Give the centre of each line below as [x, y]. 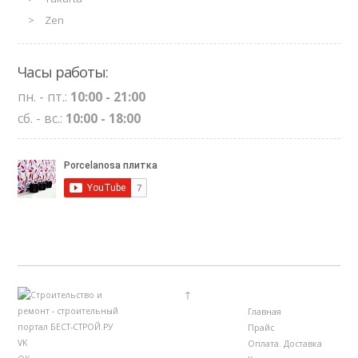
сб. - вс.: [42, 119]
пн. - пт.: [44, 97]
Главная [264, 311]
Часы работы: [63, 72]
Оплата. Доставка [284, 343]
